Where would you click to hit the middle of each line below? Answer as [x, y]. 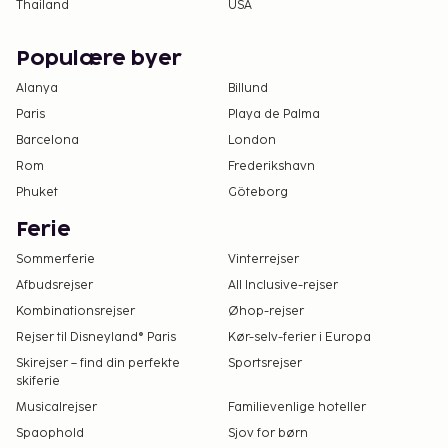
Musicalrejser [56, 407]
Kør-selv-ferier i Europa [299, 337]
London [252, 140]
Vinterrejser [263, 259]
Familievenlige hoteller [297, 407]
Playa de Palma [274, 114]
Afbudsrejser [54, 285]
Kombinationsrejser [75, 311]
